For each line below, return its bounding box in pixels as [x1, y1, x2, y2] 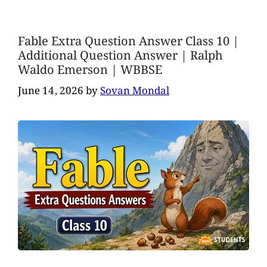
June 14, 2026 [18, 83, 83, 100]
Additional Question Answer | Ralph [18, 46, 223, 66]
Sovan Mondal [100, 83, 169, 100]
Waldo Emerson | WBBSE [18, 60, 162, 80]
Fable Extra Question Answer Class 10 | [18, 32, 239, 51]
